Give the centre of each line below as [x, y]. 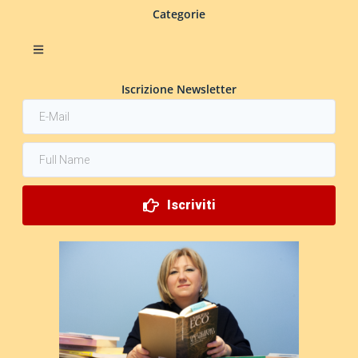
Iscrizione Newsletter [179, 89]
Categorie [179, 14]
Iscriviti [191, 205]
